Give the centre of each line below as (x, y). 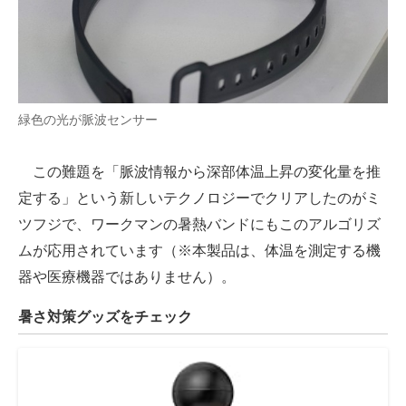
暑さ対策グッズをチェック (105, 317)
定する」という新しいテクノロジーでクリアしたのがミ (199, 198)
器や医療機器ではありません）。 (127, 277)
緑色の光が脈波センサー (88, 120)
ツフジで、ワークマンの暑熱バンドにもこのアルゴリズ (199, 225)
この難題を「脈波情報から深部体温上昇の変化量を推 (199, 172)
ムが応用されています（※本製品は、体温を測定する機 (199, 251)
